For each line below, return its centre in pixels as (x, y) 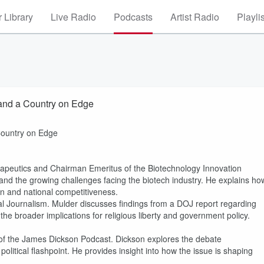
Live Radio (73, 17)
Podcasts (133, 17)
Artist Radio (195, 17)
